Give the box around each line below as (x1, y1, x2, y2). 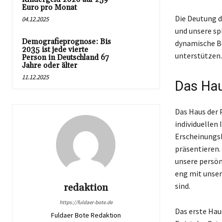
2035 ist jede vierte (22, 45, 88, 55)
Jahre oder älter (22, 60, 77, 70)
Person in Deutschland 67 (22, 53, 109, 62)
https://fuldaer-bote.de (59, 198, 112, 206)
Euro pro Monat (22, 2, 77, 12)
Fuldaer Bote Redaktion (51, 210, 121, 220)
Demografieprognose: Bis (22, 37, 111, 47)
